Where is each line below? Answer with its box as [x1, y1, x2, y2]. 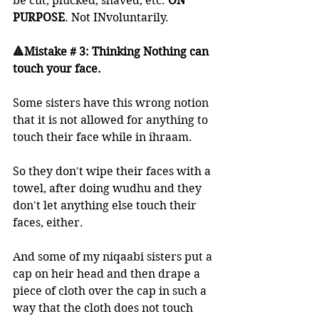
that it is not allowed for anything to [13, 113, 211, 127]
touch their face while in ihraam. [13, 130, 195, 144]
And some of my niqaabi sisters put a [13, 250, 215, 263]
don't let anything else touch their [13, 199, 199, 212]
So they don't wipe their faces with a [13, 164, 214, 178]
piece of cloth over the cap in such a [13, 284, 209, 298]
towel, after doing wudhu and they [13, 182, 204, 195]
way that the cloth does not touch [13, 301, 196, 315]
